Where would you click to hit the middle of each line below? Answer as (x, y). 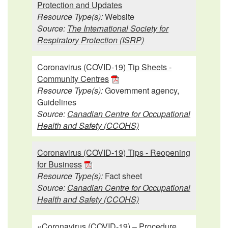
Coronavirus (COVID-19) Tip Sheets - (104, 67)
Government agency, (141, 90)
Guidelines (57, 102)
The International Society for (118, 28)
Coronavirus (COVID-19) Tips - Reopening (114, 152)
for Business (60, 164)
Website (119, 16)
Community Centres (73, 78)
